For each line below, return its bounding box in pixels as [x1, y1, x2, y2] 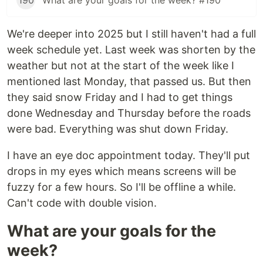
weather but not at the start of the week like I [7, 59, 234, 72]
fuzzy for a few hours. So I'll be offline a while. [7, 181, 236, 194]
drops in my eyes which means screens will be [7, 165, 236, 178]
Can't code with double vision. [7, 197, 157, 210]
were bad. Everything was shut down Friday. [7, 123, 228, 136]
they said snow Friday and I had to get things [7, 91, 232, 104]
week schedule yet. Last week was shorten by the [7, 43, 255, 56]
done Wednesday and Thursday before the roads [7, 107, 251, 120]
